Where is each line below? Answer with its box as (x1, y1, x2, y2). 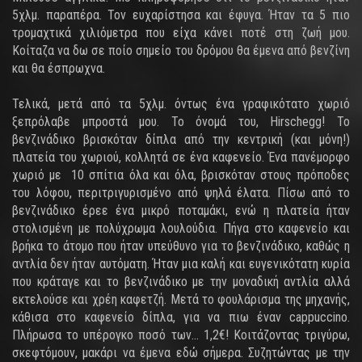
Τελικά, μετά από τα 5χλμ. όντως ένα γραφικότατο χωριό (12, 96, 350, 112)
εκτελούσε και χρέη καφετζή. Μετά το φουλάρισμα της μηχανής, (12, 292, 350, 307)
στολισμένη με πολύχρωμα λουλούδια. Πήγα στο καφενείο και (12, 221, 350, 236)
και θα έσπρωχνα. (12, 61, 105, 76)
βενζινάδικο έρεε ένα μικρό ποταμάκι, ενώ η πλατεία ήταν (12, 203, 350, 218)
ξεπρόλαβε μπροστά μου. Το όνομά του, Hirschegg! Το (12, 114, 350, 129)
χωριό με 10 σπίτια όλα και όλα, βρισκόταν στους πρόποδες (12, 167, 350, 183)
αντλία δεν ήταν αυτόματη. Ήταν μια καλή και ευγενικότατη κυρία (12, 256, 350, 271)
